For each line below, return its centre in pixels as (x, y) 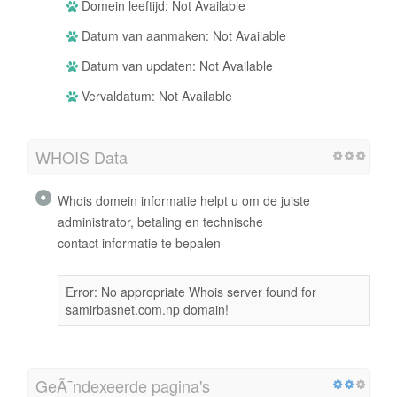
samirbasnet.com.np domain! (147, 309)
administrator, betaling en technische (160, 221)
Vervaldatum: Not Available (155, 95)
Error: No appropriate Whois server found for (191, 291)
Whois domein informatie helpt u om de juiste (184, 200)
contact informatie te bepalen (139, 242)
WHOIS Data (82, 156)
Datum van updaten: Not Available (175, 65)
